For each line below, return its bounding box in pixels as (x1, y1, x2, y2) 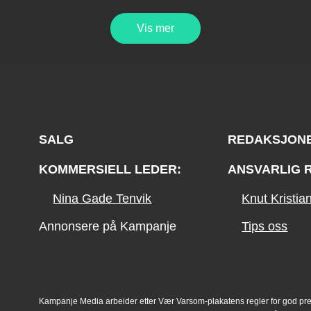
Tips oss (242, 219, 288, 234)
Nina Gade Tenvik (53, 192, 152, 206)
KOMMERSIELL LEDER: (38, 162, 181, 177)
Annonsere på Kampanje (38, 219, 176, 234)
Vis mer (137, 22, 174, 35)
